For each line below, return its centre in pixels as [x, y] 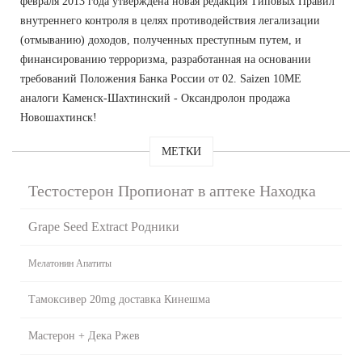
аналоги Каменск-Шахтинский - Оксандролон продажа [155, 98]
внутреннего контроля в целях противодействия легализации [170, 20]
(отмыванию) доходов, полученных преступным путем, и [161, 40]
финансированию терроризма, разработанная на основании [166, 59]
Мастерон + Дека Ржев [84, 335]
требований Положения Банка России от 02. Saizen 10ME [161, 78]
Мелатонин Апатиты [70, 263]
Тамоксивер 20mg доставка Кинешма [119, 299]
